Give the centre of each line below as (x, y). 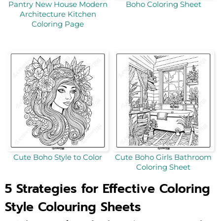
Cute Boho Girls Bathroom (163, 157)
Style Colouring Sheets (73, 207)
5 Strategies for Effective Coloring (108, 189)
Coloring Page (58, 24)
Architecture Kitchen (58, 14)
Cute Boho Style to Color (58, 157)
